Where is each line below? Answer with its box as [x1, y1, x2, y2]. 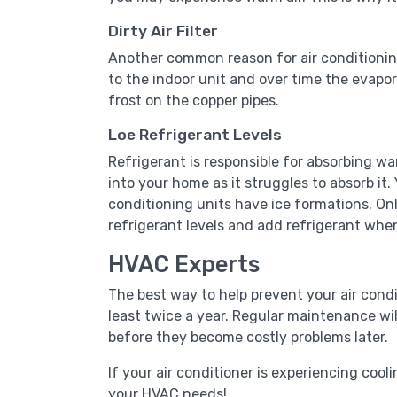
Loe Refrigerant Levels [108, 126, 282, 144]
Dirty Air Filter [108, 22, 218, 40]
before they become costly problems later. [108, 329, 388, 346]
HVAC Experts [108, 251, 260, 277]
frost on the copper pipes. [108, 92, 279, 109]
